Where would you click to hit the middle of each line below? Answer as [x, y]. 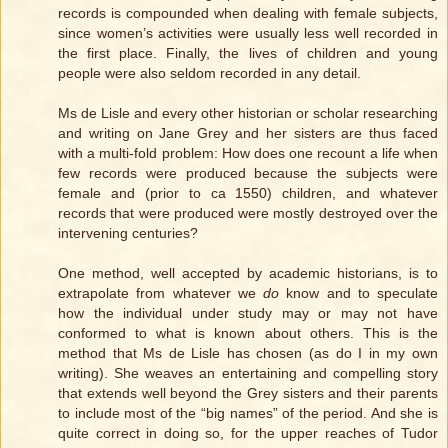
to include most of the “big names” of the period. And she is [248, 412]
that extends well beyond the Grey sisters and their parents [248, 392]
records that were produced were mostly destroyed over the [248, 212]
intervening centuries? [128, 232]
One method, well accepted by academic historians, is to [248, 272]
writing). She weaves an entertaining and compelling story [248, 372]
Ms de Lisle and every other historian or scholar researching [248, 112]
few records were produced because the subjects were [248, 172]
